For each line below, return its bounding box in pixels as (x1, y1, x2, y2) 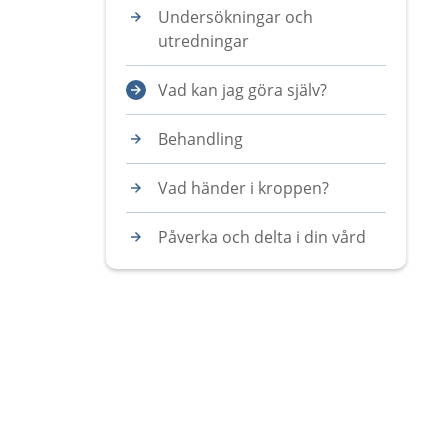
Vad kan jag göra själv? (158, 79, 327, 101)
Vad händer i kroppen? (158, 177, 329, 199)
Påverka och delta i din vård (158, 226, 366, 248)
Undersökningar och (158, 6, 313, 28)
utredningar (158, 30, 249, 52)
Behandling (158, 128, 243, 150)
